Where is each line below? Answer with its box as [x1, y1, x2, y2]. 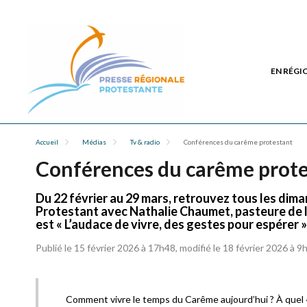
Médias [82, 138, 106, 146]
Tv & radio [130, 138, 160, 146]
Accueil [36, 138, 58, 146]
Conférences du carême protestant [184, 138, 293, 146]
